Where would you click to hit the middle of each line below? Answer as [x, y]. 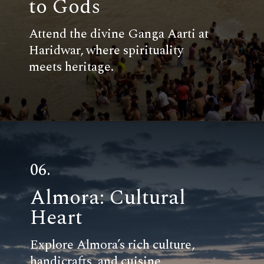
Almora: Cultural [108, 198]
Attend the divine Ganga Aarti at [118, 34]
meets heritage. [71, 67]
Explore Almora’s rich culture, [113, 245]
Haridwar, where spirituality [106, 50]
